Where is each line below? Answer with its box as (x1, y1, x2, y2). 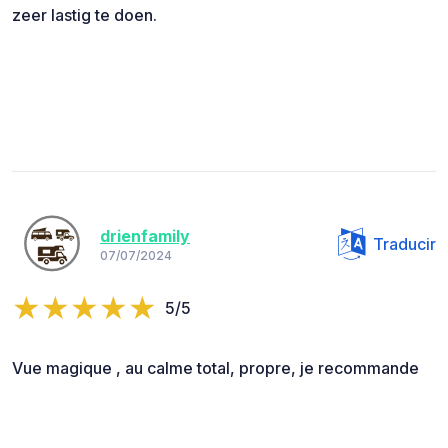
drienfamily (100, 226, 190, 247)
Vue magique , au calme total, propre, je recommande (12, 357, 419, 378)
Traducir (373, 233, 436, 254)
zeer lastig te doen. (12, 4, 157, 25)
